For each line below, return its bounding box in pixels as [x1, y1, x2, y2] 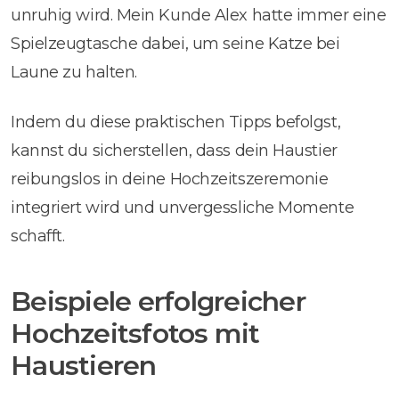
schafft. [11, 225, 65, 246]
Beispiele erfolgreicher [11, 284, 305, 318]
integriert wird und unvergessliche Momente [11, 197, 354, 217]
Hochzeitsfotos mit [11, 316, 260, 350]
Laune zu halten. [11, 61, 137, 82]
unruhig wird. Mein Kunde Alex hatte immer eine [11, 4, 387, 25]
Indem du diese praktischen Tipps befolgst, [11, 111, 341, 132]
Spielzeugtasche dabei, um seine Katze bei [11, 33, 340, 53]
